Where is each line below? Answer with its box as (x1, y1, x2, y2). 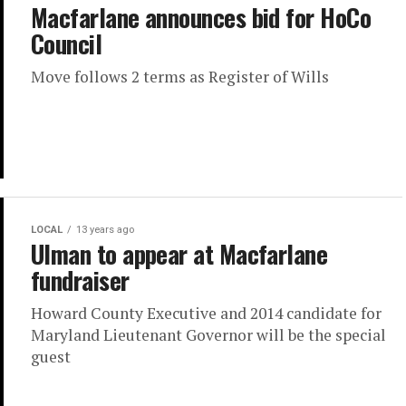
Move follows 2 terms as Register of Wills (31, 66, 329, 87)
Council (31, 25, 102, 62)
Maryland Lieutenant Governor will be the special (31, 324, 386, 346)
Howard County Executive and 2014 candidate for (31, 303, 382, 324)
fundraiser (31, 262, 130, 299)
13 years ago (76, 224, 134, 237)
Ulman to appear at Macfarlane (31, 236, 328, 273)
